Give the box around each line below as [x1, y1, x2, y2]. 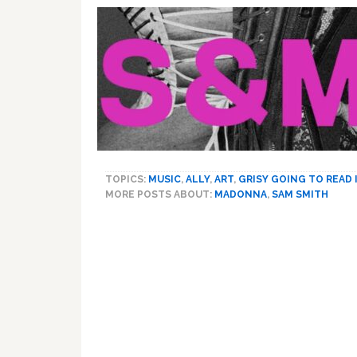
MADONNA [214, 189, 267, 200]
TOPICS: [105, 174, 148, 185]
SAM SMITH [272, 189, 328, 200]
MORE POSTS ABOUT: [105, 189, 214, 200]
